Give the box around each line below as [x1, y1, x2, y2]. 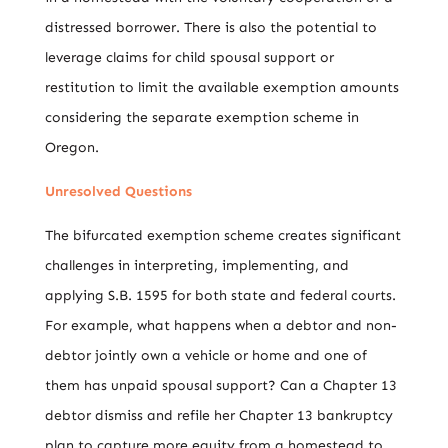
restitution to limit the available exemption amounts [44, 79, 399, 96]
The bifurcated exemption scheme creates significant [44, 227, 401, 244]
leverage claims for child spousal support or [44, 49, 334, 66]
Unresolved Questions [44, 183, 192, 200]
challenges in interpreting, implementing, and [44, 257, 349, 274]
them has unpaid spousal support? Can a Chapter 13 [44, 377, 397, 394]
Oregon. [44, 139, 99, 156]
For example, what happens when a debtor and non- [44, 317, 397, 334]
